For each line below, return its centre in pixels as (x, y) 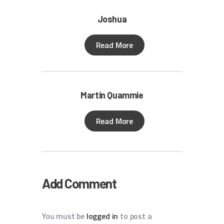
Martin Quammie (112, 95)
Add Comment (79, 183)
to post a (135, 216)
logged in (102, 216)
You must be (64, 216)
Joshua (112, 19)
